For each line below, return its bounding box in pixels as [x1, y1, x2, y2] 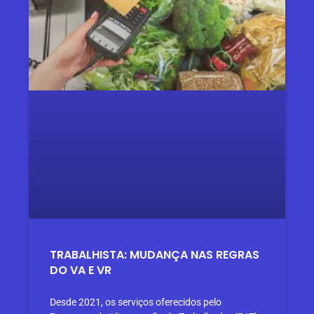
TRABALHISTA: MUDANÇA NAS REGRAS [50, 246, 260, 263]
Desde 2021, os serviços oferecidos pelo [50, 296, 222, 308]
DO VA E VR [50, 261, 112, 278]
